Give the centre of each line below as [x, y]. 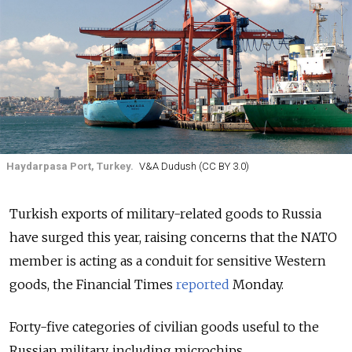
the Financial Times [113, 284]
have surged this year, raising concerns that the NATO [173, 237]
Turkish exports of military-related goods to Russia [165, 213]
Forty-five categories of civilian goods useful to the [164, 326]
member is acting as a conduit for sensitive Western [168, 260]
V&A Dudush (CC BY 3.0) [194, 167]
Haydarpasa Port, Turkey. [70, 167]
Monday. [257, 284]
